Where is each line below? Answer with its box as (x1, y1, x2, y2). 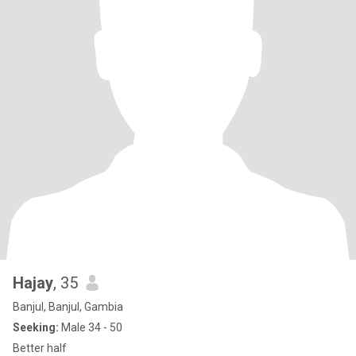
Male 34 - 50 (59, 321, 122, 334)
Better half (13, 342, 67, 354)
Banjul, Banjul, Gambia (13, 300, 123, 313)
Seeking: (13, 321, 59, 334)
